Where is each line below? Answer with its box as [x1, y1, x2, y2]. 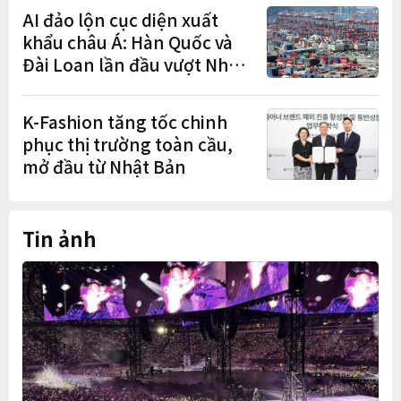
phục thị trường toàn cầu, [22, 132, 233, 157]
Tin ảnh [22, 223, 97, 252]
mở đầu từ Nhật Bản [22, 154, 186, 179]
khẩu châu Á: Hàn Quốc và [22, 30, 233, 55]
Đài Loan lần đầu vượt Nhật [22, 52, 245, 77]
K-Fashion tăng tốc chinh [22, 109, 227, 134]
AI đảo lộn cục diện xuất [22, 7, 218, 32]
